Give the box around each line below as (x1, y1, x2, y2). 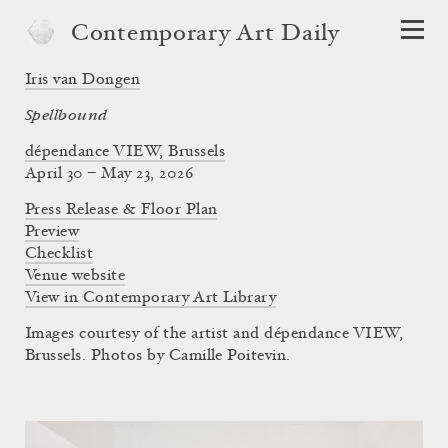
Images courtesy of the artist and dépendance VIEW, (25, 326, 404, 342)
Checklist (25, 246, 94, 262)
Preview (25, 224, 80, 240)
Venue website (25, 268, 126, 284)
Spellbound (25, 107, 108, 124)
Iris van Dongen (25, 72, 141, 88)
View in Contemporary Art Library (25, 290, 277, 306)
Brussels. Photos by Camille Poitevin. (25, 348, 291, 364)
